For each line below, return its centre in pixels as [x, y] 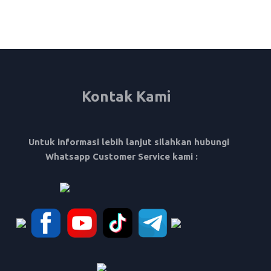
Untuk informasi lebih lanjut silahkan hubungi [119, 142]
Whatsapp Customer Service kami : [106, 156]
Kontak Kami [128, 96]
